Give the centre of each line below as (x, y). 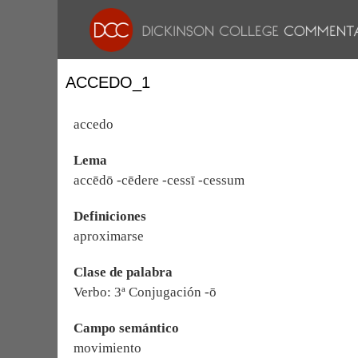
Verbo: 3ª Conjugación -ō (145, 292)
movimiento (107, 348)
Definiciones (110, 216)
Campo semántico (126, 328)
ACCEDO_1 (108, 82)
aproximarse (109, 236)
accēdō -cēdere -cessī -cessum (159, 180)
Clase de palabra (123, 272)
